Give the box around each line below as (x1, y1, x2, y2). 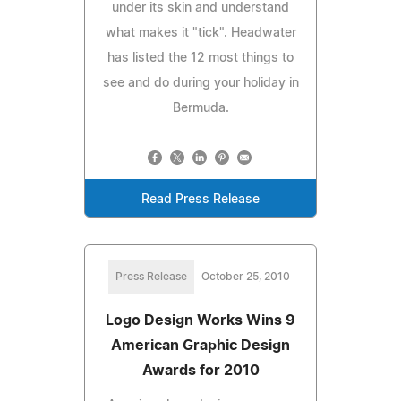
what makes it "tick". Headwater (105, 26, 296, 39)
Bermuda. (172, 101, 229, 115)
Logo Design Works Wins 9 (106, 312, 295, 328)
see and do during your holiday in (102, 76, 299, 90)
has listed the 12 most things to (107, 51, 294, 64)
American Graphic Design (111, 337, 290, 353)
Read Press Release (141, 192, 260, 206)
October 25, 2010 (200, 270, 290, 282)
